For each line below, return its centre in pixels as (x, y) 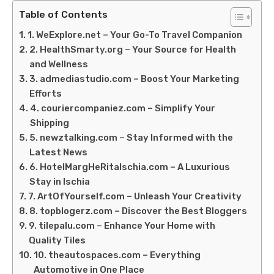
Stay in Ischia (60, 182)
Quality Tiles (57, 241)
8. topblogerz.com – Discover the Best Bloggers (138, 211)
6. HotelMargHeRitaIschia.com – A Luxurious (130, 167)
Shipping (50, 123)
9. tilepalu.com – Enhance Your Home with (122, 226)
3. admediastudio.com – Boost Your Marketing (134, 79)
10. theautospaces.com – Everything (117, 255)
